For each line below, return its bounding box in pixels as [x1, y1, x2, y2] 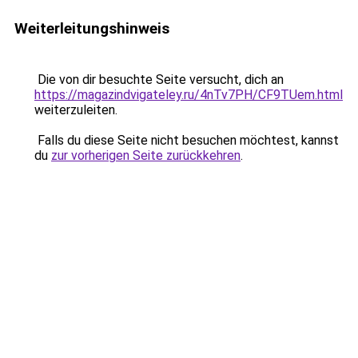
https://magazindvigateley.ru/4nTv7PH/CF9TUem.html [34, 87, 343, 102]
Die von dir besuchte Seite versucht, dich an [34, 72, 284, 87]
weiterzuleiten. [34, 102, 117, 117]
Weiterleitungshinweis [14, 19, 169, 38]
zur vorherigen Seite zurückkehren [51, 148, 241, 163]
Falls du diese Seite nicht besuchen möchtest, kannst [34, 133, 339, 148]
